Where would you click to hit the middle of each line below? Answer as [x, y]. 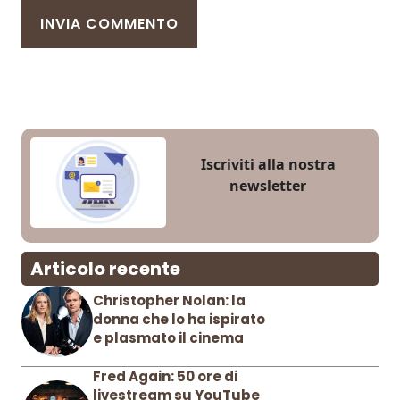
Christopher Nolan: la [169, 301]
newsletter [268, 186]
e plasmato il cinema [168, 338]
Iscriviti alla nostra [268, 165]
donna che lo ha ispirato [179, 320]
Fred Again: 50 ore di [165, 377]
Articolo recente [105, 269]
